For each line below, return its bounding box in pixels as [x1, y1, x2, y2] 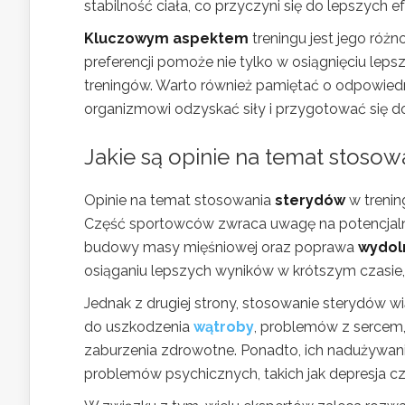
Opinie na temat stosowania [84, 192, 275, 209]
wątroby [193, 318, 254, 335]
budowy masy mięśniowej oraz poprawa [84, 239, 358, 256]
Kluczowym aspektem [84, 30, 249, 47]
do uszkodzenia [84, 318, 193, 335]
